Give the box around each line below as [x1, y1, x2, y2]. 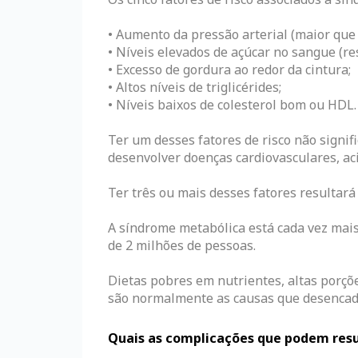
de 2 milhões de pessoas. [108, 236, 256, 254]
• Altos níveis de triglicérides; [108, 78, 281, 96]
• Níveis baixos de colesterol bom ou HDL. [108, 95, 356, 113]
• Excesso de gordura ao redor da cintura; [108, 60, 351, 78]
